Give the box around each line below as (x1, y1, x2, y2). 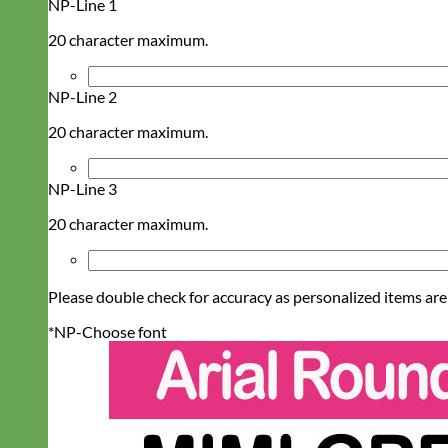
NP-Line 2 (48, 86, 117, 106)
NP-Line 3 (48, 178, 117, 198)
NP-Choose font (54, 321, 167, 341)
